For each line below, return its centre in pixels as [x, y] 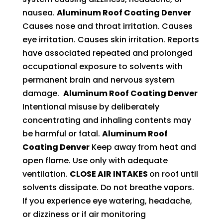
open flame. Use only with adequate [95, 160]
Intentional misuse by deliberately [91, 107]
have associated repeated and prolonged [107, 53]
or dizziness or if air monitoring [84, 214]
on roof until [173, 174]
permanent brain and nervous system [98, 80]
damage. [43, 93]
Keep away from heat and [143, 147]
